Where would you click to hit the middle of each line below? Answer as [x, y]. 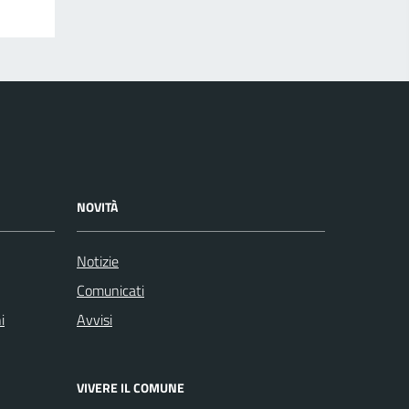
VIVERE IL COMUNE [131, 387]
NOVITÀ [97, 206]
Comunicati [110, 290]
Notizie [98, 261]
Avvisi [94, 319]
